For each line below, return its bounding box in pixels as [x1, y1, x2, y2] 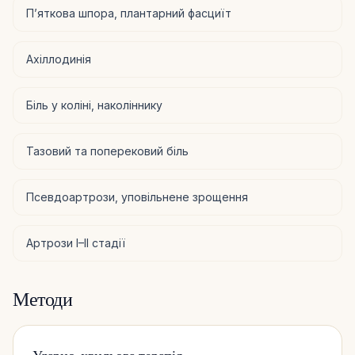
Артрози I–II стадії [26, 235, 125, 250]
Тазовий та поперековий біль [26, 143, 189, 158]
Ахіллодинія [26, 52, 91, 66]
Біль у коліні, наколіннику [26, 97, 162, 112]
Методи [13, 287, 73, 311]
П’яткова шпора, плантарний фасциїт [26, 6, 231, 20]
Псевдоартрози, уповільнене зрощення [26, 189, 248, 204]
